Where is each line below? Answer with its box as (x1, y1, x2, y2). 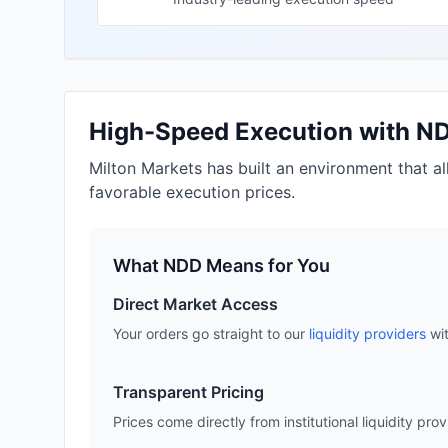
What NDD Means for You (113, 255, 330, 276)
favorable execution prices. (89, 182, 295, 202)
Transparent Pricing (113, 382, 264, 402)
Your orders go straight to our (113, 325, 305, 342)
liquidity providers (309, 325, 426, 342)
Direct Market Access (113, 294, 278, 314)
